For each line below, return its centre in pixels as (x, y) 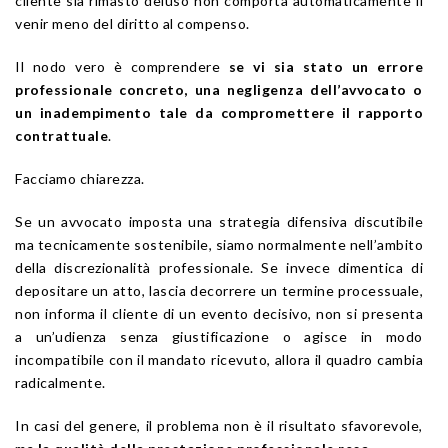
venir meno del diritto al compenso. (132, 23)
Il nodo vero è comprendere (122, 66)
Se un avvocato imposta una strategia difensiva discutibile (219, 221)
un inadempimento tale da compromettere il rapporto (219, 112)
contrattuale (61, 135)
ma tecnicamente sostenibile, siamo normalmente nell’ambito (219, 244)
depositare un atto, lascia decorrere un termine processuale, (219, 290)
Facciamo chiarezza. (80, 178)
